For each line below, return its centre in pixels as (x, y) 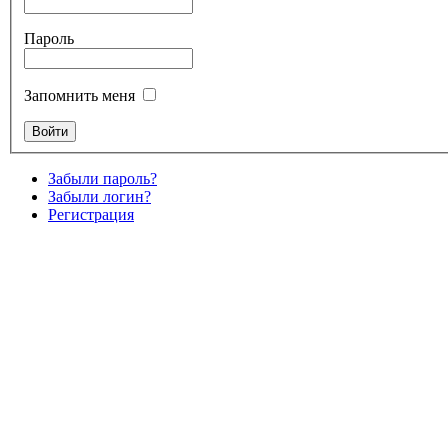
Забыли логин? (99, 196)
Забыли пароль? (102, 178)
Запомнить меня (79, 95)
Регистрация (91, 214)
